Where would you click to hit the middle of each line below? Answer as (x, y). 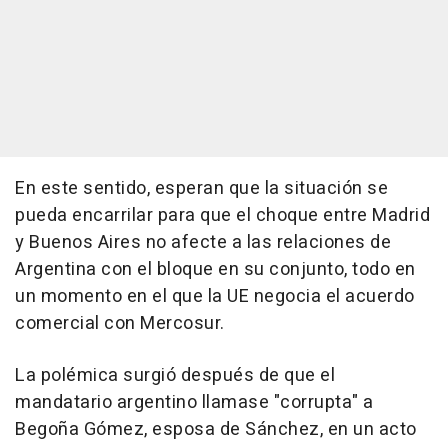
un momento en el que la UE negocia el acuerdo (215, 296)
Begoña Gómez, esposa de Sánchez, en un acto (216, 429)
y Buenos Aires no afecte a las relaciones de (203, 242)
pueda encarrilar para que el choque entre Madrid (222, 215)
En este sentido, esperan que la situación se (201, 188)
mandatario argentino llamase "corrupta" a (194, 402)
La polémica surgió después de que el (175, 375)
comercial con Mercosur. (120, 323)
